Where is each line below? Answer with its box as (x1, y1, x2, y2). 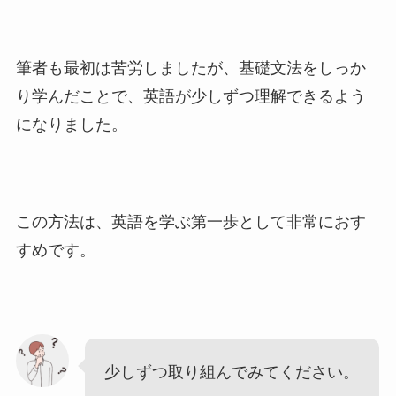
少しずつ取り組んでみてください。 (104, 363, 360, 382)
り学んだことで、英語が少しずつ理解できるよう (15, 87, 366, 105)
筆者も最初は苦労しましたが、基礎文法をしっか (15, 58, 366, 77)
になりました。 (15, 115, 127, 133)
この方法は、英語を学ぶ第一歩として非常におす (15, 213, 366, 232)
